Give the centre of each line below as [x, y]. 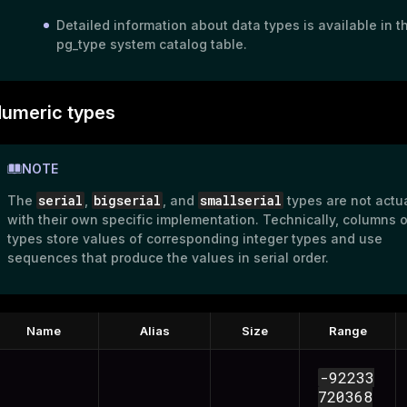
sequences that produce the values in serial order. [168, 258]
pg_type [81, 45]
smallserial [241, 201]
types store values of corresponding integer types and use [195, 239]
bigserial [127, 201]
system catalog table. [177, 45]
